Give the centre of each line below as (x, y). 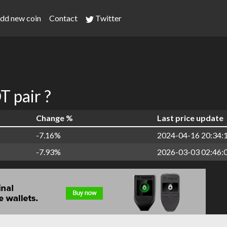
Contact (63, 18)
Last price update (190, 118)
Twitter (108, 18)
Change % (54, 118)
